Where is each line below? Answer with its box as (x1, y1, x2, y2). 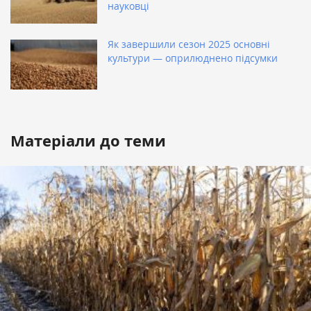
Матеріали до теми (10, 130, 166, 152)
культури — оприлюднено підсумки (108, 51, 278, 65)
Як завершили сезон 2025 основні (108, 37, 270, 51)
